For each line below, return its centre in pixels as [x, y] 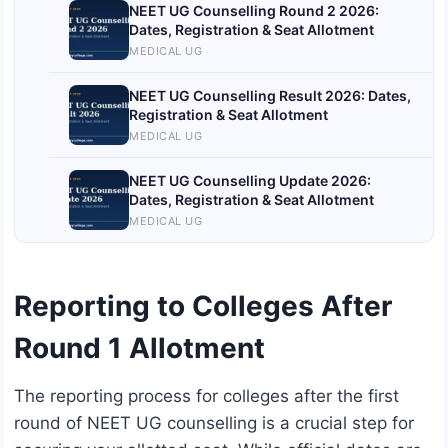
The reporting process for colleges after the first [206, 396]
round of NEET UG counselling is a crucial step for [214, 423]
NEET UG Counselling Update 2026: [250, 180]
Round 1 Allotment [139, 348]
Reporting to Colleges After [203, 306]
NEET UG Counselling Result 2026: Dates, [270, 95]
